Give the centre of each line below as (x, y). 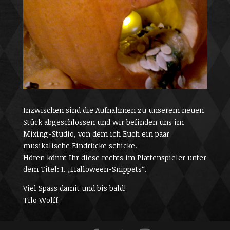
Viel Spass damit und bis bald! (74, 188)
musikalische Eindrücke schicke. (80, 145)
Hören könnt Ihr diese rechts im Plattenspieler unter (114, 157)
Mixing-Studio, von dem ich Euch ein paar (96, 133)
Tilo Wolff (40, 200)
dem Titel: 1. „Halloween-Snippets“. (85, 169)
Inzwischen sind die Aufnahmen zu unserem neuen (113, 110)
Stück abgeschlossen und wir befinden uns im (103, 122)
